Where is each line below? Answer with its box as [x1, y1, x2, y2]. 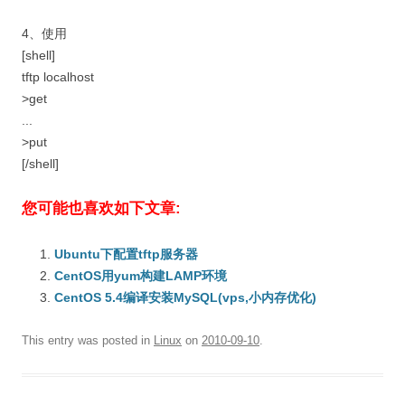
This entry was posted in [22, 334, 154, 347]
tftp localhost [22, 70, 94, 84]
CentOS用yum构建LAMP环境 [54, 268, 227, 283]
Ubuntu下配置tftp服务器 [54, 247, 198, 261]
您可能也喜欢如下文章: [22, 200, 181, 217]
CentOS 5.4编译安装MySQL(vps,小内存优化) [54, 290, 316, 305]
